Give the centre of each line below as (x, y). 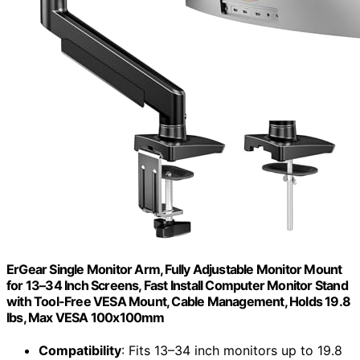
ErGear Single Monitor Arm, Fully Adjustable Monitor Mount (174, 270)
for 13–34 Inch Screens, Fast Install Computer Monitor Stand (177, 286)
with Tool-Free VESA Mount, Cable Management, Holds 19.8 (179, 302)
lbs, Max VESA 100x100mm (86, 318)
